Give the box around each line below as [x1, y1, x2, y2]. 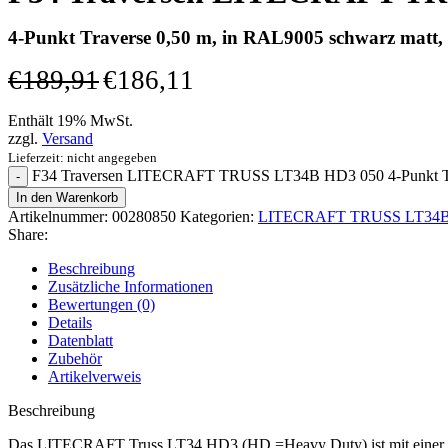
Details [48, 314, 92, 332]
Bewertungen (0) [48, 296, 155, 314]
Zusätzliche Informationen [48, 278, 213, 296]
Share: [8, 226, 48, 244]
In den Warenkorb [16, 190, 118, 206]
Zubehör [48, 350, 102, 368]
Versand [42, 130, 93, 148]
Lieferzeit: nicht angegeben [8, 150, 157, 166]
